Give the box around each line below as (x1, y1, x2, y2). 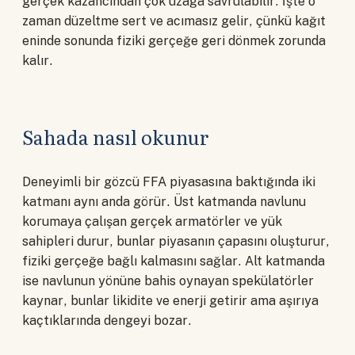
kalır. (22, 53, 53, 69)
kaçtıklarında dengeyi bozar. (22, 313, 192, 329)
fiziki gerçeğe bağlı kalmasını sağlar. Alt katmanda (22, 254, 325, 269)
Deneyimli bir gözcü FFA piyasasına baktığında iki (22, 174, 315, 190)
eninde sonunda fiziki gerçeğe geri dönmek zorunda (22, 33, 326, 49)
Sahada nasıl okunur (22, 123, 209, 151)
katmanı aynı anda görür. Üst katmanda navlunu (22, 194, 306, 210)
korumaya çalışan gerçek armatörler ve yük (22, 214, 282, 230)
